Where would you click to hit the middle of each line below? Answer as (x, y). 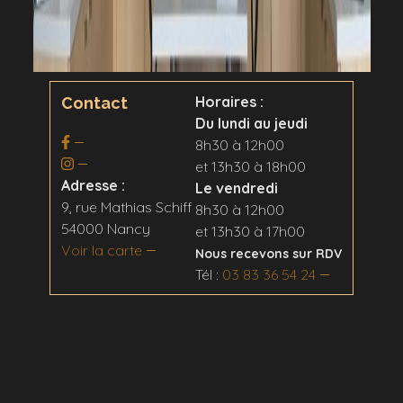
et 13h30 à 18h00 (251, 166)
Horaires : (230, 101)
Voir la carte (101, 250)
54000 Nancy (105, 228)
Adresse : (93, 185)
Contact (94, 103)
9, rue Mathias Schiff (126, 206)
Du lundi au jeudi (252, 123)
